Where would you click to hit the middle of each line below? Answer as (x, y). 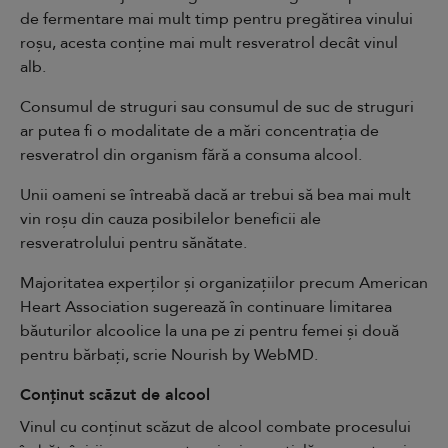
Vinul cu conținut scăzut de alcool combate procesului (215, 427)
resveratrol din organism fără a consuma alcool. (193, 155)
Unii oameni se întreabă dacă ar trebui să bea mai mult (215, 195)
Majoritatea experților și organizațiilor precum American (224, 283)
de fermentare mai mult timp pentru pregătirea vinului (216, 19)
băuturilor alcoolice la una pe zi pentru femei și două (209, 331)
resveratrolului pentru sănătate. (133, 243)
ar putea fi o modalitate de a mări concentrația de (199, 131)
